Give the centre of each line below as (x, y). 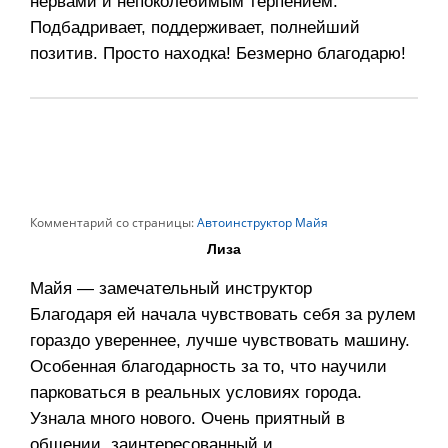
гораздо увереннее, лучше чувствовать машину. (220, 341)
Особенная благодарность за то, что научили (208, 367)
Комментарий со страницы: (112, 223)
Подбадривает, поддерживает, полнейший (195, 28)
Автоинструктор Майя (261, 223)
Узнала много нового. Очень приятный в (187, 419)
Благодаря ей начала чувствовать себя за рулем (223, 315)
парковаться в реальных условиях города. (196, 393)
